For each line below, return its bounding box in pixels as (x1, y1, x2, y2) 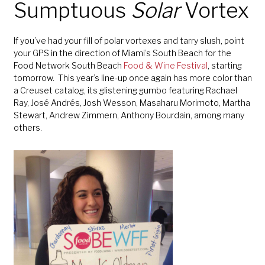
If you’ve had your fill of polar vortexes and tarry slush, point (13, 35, 244, 46)
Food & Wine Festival (123, 60, 208, 70)
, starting (207, 60, 242, 70)
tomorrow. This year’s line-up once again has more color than (13, 72, 252, 83)
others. (13, 122, 42, 132)
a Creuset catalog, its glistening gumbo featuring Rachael (13, 85, 237, 95)
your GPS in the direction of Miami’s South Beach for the (13, 47, 231, 58)
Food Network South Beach (13, 60, 124, 70)
